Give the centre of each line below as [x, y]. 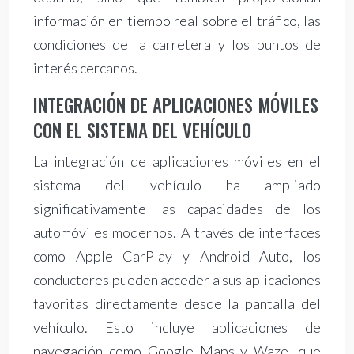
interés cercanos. [85, 68]
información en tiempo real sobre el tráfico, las [177, 21]
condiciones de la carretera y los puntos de [177, 45]
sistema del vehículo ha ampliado [177, 185]
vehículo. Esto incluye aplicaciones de [177, 328]
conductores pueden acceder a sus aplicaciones [177, 280]
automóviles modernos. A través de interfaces [177, 233]
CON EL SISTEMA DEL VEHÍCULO [142, 131]
